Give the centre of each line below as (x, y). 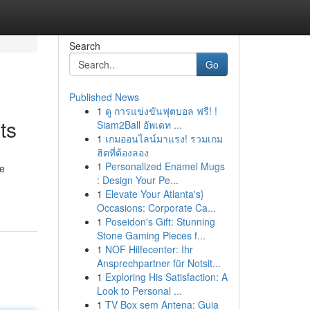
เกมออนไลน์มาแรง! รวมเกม (164, 138)
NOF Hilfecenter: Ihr (149, 249)
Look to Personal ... (139, 291)
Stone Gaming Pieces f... (151, 235)
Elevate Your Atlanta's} (154, 194)
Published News (104, 97)
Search (84, 46)
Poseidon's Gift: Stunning (160, 221)
